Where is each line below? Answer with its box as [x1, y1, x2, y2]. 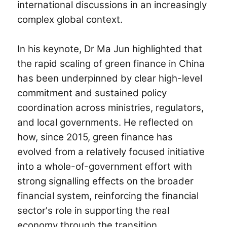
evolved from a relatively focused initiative [17, 145, 205, 158]
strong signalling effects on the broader [17, 175, 194, 187]
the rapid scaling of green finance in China [17, 57, 205, 69]
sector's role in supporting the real [17, 204, 170, 216]
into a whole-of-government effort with [17, 160, 193, 172]
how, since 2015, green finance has [17, 131, 173, 143]
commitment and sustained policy [17, 87, 167, 99]
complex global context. [17, 13, 123, 25]
